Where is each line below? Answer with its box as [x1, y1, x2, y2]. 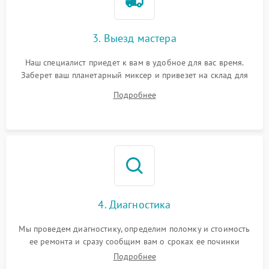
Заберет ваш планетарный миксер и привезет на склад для [20, 69, 249, 80]
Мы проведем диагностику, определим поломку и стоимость [19, 223, 250, 234]
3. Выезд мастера [92, 31, 177, 45]
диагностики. [109, 82, 160, 93]
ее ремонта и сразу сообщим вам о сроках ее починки [29, 235, 240, 247]
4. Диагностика [98, 197, 171, 211]
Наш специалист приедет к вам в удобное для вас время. [25, 56, 244, 68]
